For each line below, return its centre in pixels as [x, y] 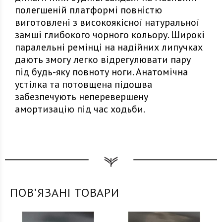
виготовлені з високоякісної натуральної [107, 22]
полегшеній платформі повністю [88, 10]
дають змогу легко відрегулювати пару [103, 59]
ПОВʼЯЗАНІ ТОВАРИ [65, 193]
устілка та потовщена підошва [83, 84]
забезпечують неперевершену [82, 97]
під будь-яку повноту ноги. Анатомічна [101, 72]
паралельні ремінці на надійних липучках [109, 47]
